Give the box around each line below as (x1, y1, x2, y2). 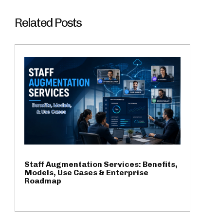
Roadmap (24, 176, 61, 186)
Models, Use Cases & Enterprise (24, 168, 148, 178)
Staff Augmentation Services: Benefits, (24, 160, 178, 169)
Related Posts (15, 15, 82, 30)
